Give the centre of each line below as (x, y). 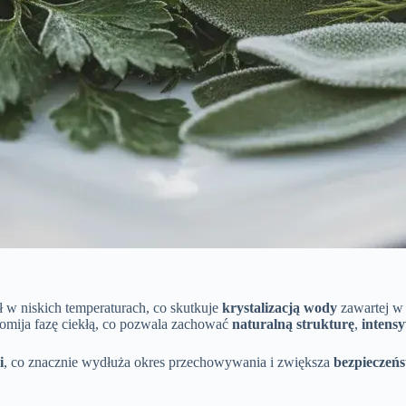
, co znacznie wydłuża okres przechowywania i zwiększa (169, 362)
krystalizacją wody (280, 307)
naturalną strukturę (293, 324)
